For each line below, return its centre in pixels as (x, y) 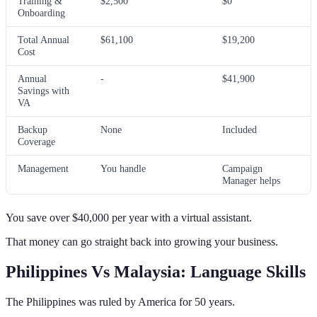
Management (43, 169)
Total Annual (44, 40)
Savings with (44, 91)
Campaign (242, 169)
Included (240, 130)
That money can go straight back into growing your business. (142, 242)
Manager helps (251, 181)
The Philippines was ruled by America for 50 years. (120, 302)
